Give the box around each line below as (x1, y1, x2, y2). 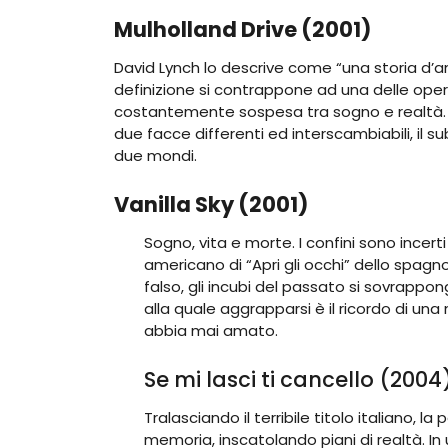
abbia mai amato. (144, 319, 278, 341)
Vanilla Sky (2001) (114, 189, 308, 219)
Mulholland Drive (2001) (114, 14, 371, 44)
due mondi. (114, 144, 197, 166)
